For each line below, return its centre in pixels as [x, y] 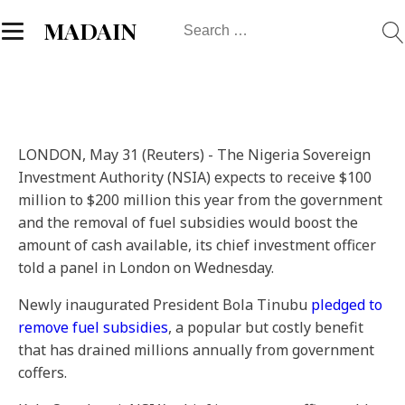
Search [197, 24]
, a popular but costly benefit [266, 327]
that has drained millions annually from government [196, 350]
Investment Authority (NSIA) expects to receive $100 [195, 177]
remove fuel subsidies [93, 327]
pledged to [347, 305]
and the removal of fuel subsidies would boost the [188, 222]
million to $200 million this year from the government [200, 200]
